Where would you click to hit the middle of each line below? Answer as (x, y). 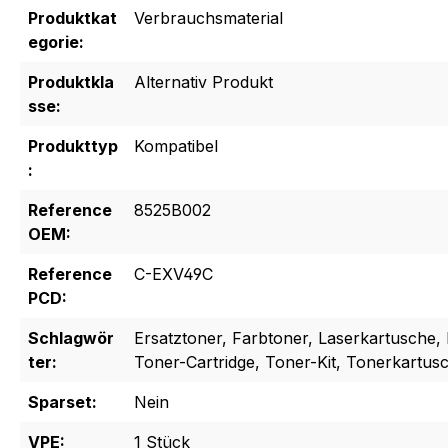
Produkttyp (73, 146)
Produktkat (72, 18)
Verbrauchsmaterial (208, 18)
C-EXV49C (173, 274)
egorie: (56, 42)
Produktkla (71, 82)
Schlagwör (71, 338)
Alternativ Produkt (203, 82)
